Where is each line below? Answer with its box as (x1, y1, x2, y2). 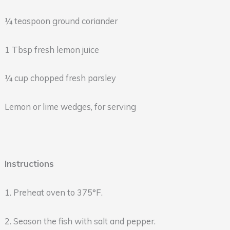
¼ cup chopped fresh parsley (4, 73, 116, 84)
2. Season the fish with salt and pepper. (4, 216, 156, 226)
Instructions (4, 159, 54, 169)
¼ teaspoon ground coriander (4, 15, 118, 26)
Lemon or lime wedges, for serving (4, 102, 136, 112)
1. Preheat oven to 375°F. (4, 187, 103, 198)
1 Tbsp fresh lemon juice (4, 44, 99, 55)
